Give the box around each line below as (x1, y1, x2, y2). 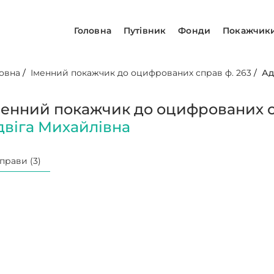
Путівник (124, 24, 166, 36)
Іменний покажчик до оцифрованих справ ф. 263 (31, 67, 252, 78)
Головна (73, 24, 111, 36)
